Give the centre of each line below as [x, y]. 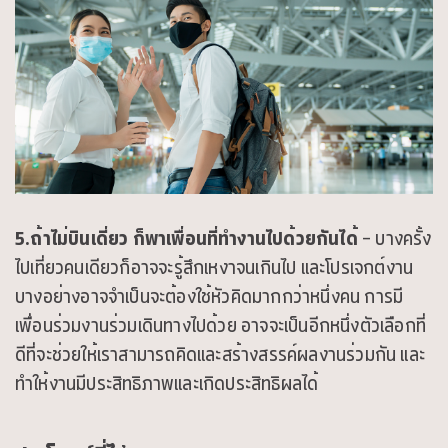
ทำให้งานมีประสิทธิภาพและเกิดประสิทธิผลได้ [167, 383]
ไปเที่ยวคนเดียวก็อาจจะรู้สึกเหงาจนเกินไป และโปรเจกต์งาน [214, 267]
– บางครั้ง [394, 238]
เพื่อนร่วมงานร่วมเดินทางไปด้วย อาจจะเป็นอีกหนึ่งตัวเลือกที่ [221, 325]
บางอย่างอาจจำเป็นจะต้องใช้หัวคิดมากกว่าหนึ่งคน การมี [209, 296]
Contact [88, 22]
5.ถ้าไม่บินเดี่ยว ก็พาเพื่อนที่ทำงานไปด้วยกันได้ [186, 238]
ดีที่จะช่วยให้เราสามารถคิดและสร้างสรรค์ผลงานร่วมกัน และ [220, 354]
